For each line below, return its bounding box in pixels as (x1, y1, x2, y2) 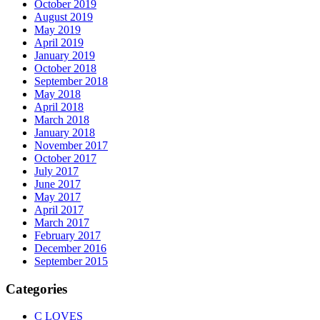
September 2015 (34, 254, 108, 267)
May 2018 (34, 87, 81, 100)
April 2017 (34, 203, 84, 216)
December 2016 (34, 241, 106, 254)
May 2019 (34, 23, 81, 36)
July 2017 (34, 164, 79, 177)
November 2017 (34, 139, 108, 151)
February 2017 (34, 229, 101, 241)
